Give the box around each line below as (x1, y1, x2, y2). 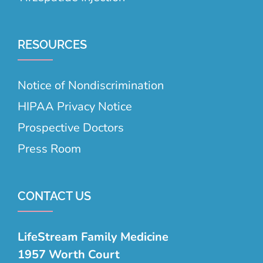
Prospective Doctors (18, 119, 124, 136)
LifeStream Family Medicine (18, 228, 168, 245)
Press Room (18, 140, 81, 157)
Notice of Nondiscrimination (18, 77, 164, 93)
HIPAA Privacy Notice (18, 98, 132, 114)
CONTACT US (18, 188, 91, 203)
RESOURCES (18, 37, 87, 52)
